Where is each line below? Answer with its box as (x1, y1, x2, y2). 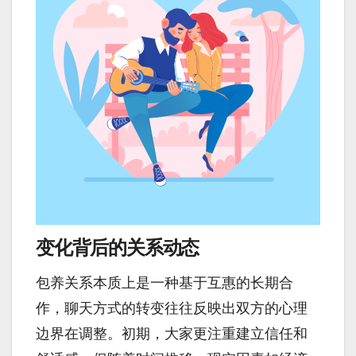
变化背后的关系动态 (36, 236, 199, 260)
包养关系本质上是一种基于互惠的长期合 (36, 274, 293, 291)
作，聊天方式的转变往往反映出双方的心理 (36, 300, 308, 316)
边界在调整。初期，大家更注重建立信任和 (36, 325, 308, 342)
